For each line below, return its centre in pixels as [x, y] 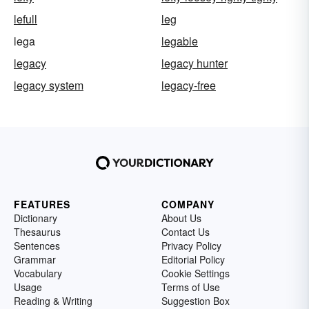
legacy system [49, 85]
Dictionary [36, 218]
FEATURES [42, 204]
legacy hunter [195, 63]
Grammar [35, 259]
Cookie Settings [196, 273]
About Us [181, 218]
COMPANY [188, 204]
